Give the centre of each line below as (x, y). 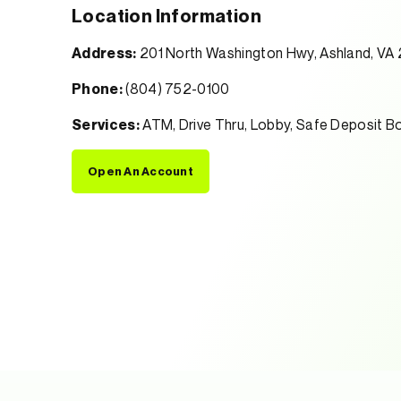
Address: (104, 53)
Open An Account (141, 171)
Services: (106, 124)
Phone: (97, 89)
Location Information (166, 16)
